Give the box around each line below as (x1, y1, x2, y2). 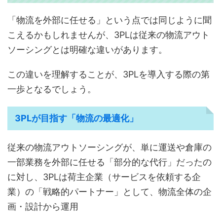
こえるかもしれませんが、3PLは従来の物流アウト (7, 30, 210, 40)
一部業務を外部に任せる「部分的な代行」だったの (7, 157, 212, 168)
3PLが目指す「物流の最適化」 (15, 113, 138, 124)
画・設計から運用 (7, 201, 78, 212)
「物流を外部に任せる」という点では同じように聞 (7, 15, 212, 26)
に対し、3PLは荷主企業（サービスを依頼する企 (7, 172, 201, 183)
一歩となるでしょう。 (7, 84, 96, 95)
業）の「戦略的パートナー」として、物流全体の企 (7, 186, 212, 197)
